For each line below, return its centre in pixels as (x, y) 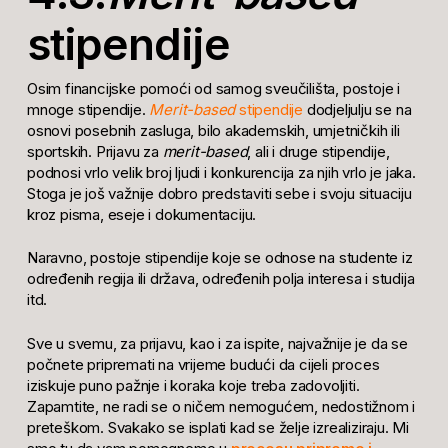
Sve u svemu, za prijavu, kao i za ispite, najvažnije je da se (217, 343)
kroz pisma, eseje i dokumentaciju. (141, 214)
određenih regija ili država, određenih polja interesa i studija (220, 279)
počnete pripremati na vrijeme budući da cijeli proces (203, 364)
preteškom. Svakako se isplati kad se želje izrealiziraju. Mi (217, 427)
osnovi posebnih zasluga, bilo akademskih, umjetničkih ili (213, 130)
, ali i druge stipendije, (318, 151)
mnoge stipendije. (88, 109)
